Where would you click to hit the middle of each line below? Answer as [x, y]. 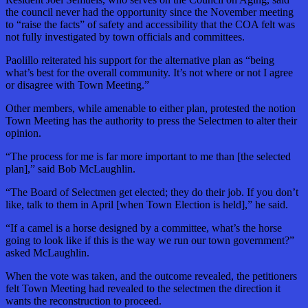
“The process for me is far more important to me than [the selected [148, 157]
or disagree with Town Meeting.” [77, 85]
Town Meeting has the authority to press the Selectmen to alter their [151, 121]
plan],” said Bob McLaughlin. [70, 169]
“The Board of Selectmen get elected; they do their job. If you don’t [152, 192]
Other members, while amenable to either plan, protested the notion [151, 109]
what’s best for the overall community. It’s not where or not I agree [149, 73]
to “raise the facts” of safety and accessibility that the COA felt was [150, 25]
